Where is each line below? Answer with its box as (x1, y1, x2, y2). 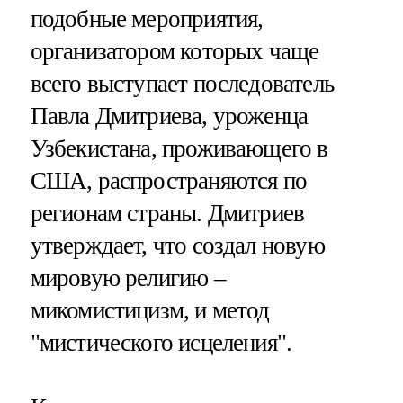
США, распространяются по (30, 167, 308, 195)
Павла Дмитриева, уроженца (30, 103, 309, 130)
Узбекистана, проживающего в (30, 135, 328, 163)
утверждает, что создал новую (30, 232, 325, 260)
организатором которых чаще (30, 38, 319, 66)
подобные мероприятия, (30, 5, 264, 33)
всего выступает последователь (30, 70, 334, 98)
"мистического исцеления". (30, 329, 292, 357)
